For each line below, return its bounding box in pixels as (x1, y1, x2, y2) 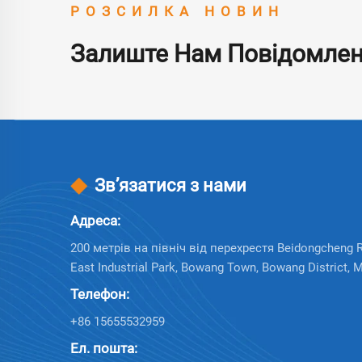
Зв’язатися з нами (95, 175, 246, 196)
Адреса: (70, 212, 120, 229)
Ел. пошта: (70, 339, 137, 356)
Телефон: (70, 285, 129, 302)
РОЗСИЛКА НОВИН (70, 2, 284, 19)
